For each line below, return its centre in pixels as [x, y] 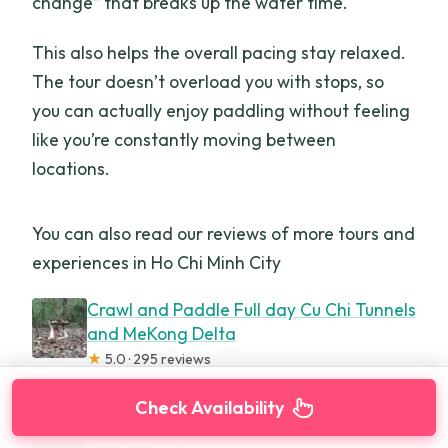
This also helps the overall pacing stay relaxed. [219, 53]
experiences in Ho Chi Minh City [157, 263]
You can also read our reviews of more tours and [224, 234]
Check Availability [209, 407]
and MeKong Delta [161, 334]
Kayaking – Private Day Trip [193, 427]
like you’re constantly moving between [184, 140]
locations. [71, 169]
